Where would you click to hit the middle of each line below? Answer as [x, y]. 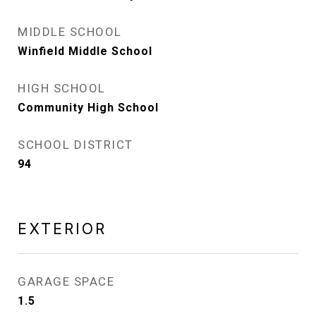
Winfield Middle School [85, 51]
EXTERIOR [62, 229]
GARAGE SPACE [66, 282]
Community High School [88, 108]
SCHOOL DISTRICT [75, 145]
